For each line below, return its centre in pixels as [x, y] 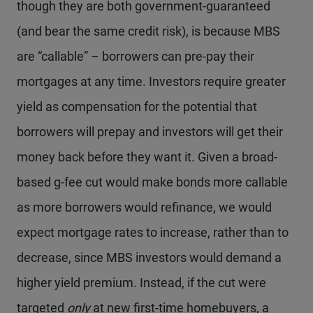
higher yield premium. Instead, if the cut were [141, 283]
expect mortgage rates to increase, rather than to [153, 232]
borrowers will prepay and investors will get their [150, 132]
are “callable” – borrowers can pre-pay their [136, 56]
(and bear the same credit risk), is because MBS [148, 31]
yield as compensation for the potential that [137, 107]
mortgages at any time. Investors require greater [151, 81]
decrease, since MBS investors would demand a [149, 257]
